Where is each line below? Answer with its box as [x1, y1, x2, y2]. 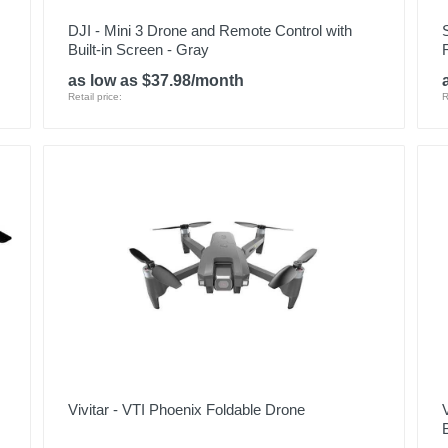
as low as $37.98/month [67, 72, 244, 89]
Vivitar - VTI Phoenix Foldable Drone [67, 401, 305, 418]
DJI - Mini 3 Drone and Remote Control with [67, 22, 352, 39]
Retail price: [67, 91, 122, 102]
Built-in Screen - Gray [67, 41, 209, 58]
